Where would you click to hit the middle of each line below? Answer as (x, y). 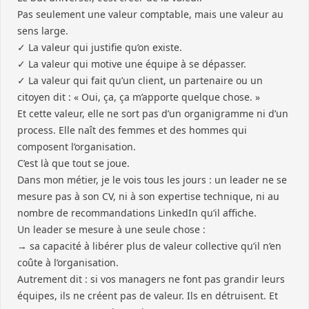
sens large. (43, 31)
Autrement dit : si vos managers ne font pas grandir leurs (151, 279)
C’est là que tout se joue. (73, 163)
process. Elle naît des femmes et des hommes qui (132, 130)
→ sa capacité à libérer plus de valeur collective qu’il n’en (149, 246)
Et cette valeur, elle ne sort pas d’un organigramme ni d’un (153, 113)
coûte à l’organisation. (68, 262)
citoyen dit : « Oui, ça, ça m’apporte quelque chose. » (139, 97)
